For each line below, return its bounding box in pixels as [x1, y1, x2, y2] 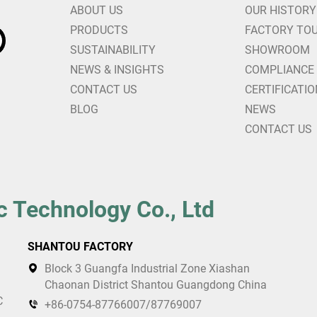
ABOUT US [70, 4, 123, 17]
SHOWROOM [244, 43, 310, 57]
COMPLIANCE [244, 63, 314, 76]
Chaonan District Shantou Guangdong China [45, 278, 267, 292]
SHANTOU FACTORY [28, 240, 133, 253]
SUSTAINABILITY [70, 43, 156, 57]
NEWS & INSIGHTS [70, 63, 164, 76]
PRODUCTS [70, 23, 128, 37]
